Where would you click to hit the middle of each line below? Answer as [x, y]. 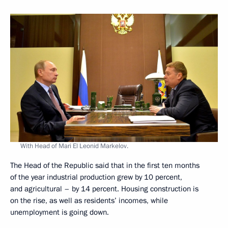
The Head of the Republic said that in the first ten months [105, 165]
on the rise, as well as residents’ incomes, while [89, 200]
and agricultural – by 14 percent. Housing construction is [104, 189]
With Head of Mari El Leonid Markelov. [74, 146]
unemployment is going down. [60, 212]
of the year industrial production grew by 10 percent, [96, 177]
